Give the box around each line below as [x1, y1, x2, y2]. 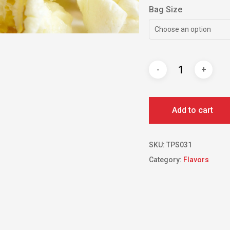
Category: [149, 155, 184, 164]
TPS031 [166, 140, 193, 149]
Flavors [183, 155, 209, 164]
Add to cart [172, 105, 214, 115]
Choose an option [155, 25, 212, 33]
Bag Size [149, 4, 183, 14]
